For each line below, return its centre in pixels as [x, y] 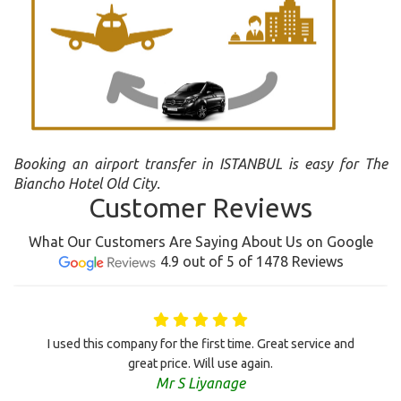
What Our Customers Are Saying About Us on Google [200, 242]
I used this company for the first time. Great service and [200, 344]
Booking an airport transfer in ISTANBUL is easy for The [200, 164]
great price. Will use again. [200, 364]
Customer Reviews [200, 208]
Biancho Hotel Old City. [87, 184]
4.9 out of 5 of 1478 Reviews [252, 262]
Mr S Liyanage [200, 384]
